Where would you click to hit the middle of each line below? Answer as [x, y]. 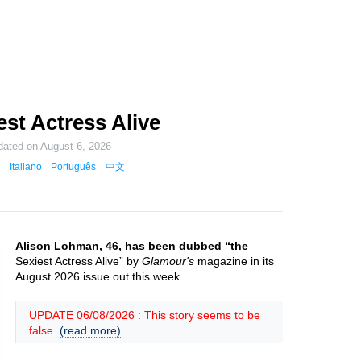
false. [44, 330]
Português [74, 167]
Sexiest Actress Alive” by [79, 261]
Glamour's [168, 261]
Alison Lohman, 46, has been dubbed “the [132, 246]
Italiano [25, 167]
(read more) [90, 330]
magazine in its [234, 261]
